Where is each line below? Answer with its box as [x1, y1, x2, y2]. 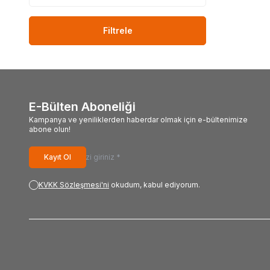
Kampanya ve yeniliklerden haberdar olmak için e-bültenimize [29, 115, 248, 124]
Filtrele [102, 25, 133, 36]
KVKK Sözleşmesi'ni [39, 180, 109, 189]
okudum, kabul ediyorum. [109, 180, 200, 189]
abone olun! [29, 124, 71, 134]
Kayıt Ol [44, 152, 71, 162]
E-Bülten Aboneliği [29, 99, 136, 114]
